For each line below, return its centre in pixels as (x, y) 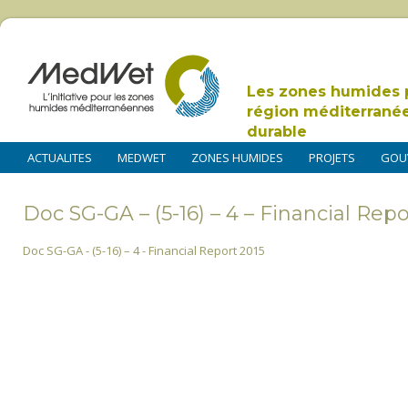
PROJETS (332, 158)
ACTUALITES (60, 158)
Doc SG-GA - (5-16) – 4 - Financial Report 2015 (144, 250)
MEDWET (142, 158)
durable (277, 132)
